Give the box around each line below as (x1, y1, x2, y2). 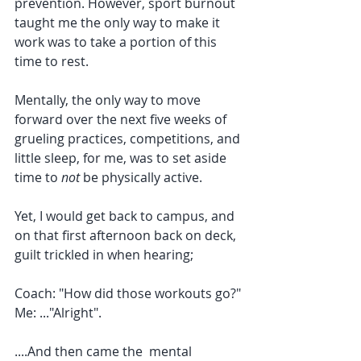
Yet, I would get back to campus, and (15, 207, 238, 225)
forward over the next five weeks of (15, 110, 230, 128)
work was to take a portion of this (15, 33, 220, 51)
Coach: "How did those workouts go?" (15, 284, 241, 302)
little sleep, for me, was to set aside (15, 149, 230, 167)
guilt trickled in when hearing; (15, 246, 197, 263)
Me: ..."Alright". (15, 304, 105, 322)
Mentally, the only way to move (15, 91, 204, 109)
